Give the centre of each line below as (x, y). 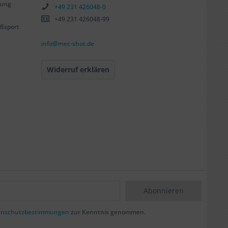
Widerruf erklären (78, 69)
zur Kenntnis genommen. (107, 212)
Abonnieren (163, 191)
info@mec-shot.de (68, 43)
